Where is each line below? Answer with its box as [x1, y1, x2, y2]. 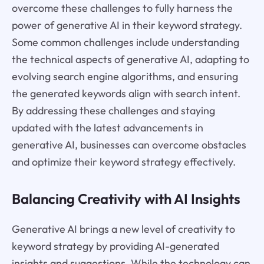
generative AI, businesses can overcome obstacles [11, 138, 246, 151]
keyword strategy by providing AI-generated [11, 239, 219, 253]
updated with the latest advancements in [11, 121, 203, 134]
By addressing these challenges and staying [11, 104, 215, 117]
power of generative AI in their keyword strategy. [11, 18, 242, 32]
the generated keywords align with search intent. [11, 87, 240, 100]
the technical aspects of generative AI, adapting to [11, 52, 249, 66]
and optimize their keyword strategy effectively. [11, 155, 236, 169]
